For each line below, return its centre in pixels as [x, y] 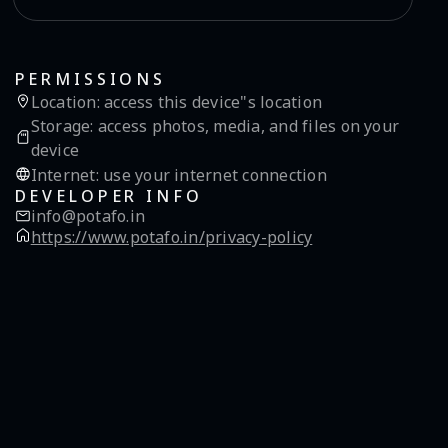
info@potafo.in [88, 215]
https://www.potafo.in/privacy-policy [171, 236]
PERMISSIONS [90, 79]
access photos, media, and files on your [246, 126]
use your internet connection [212, 174]
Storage [60, 126]
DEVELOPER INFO [108, 195]
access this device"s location [211, 102]
